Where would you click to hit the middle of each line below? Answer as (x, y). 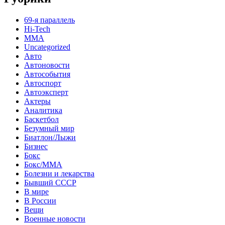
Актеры (37, 101)
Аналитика (43, 110)
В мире (36, 191)
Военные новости (55, 218)
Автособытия (47, 74)
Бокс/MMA (43, 164)
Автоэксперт (46, 92)
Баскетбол (41, 119)
